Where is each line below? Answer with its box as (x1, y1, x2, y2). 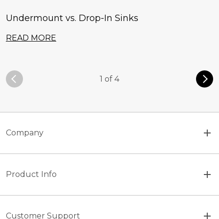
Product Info (6, 170, 57, 179)
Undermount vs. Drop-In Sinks (6, 13, 138, 24)
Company (6, 128, 44, 138)
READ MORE (6, 33, 56, 43)
